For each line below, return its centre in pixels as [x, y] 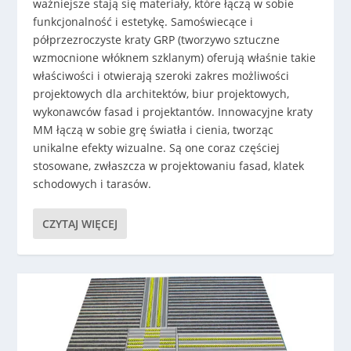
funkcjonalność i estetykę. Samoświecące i [143, 22]
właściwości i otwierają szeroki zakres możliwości [161, 76]
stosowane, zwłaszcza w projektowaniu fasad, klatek [169, 166]
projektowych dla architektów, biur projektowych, [161, 94]
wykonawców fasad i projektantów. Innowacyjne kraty [173, 112]
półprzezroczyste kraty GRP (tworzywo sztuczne [157, 40]
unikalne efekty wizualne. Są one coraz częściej [157, 148]
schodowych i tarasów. [92, 184]
